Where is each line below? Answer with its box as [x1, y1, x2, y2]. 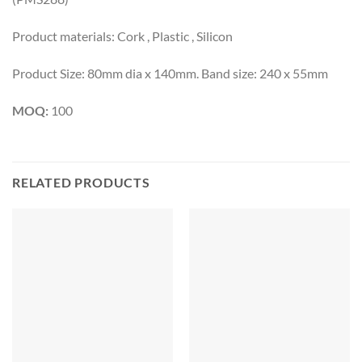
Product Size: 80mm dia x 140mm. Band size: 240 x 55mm [12, 65, 328, 81]
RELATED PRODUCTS [12, 174, 150, 190]
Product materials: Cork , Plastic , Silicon [12, 28, 233, 44]
